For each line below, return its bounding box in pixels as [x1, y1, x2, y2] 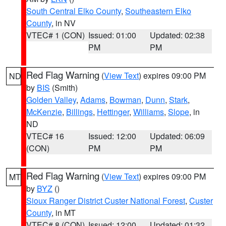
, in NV [51, 17, 76, 29]
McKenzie [26, 106, 62, 118]
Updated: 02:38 [150, 29, 205, 41]
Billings [66, 106, 93, 118]
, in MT [51, 207, 76, 218]
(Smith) [50, 82, 78, 93]
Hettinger [97, 106, 129, 118]
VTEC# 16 [26, 130, 64, 142]
